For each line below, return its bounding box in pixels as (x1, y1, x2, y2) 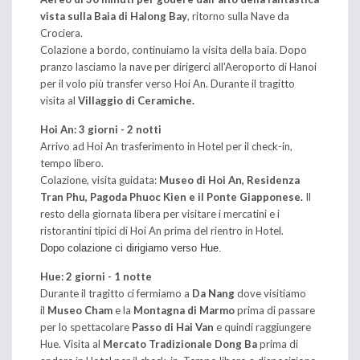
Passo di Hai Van (132, 320, 214, 333)
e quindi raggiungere (214, 320, 311, 333)
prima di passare (235, 303, 315, 317)
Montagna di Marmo (131, 303, 235, 317)
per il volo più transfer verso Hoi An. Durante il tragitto (40, 76, 295, 90)
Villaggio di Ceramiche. (78, 93, 194, 107)
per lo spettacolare (40, 320, 132, 333)
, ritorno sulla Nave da (187, 9, 289, 22)
